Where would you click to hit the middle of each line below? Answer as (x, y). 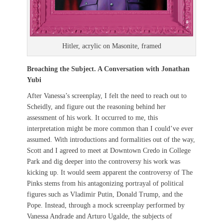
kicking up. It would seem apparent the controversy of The (110, 173)
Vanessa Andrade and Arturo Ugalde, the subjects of (100, 217)
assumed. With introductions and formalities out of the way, (111, 140)
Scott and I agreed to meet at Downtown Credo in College (109, 151)
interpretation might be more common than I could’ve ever (110, 129)
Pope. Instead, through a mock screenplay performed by (106, 206)
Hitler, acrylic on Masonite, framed (111, 46)
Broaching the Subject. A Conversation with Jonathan (108, 69)
